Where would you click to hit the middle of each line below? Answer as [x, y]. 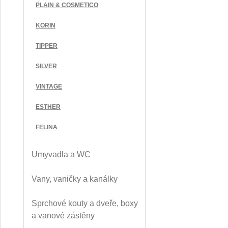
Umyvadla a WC [61, 154]
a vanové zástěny [63, 216]
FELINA [47, 127]
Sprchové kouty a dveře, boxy [85, 203]
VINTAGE [49, 87]
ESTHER [48, 107]
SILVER [46, 66]
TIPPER [47, 46]
